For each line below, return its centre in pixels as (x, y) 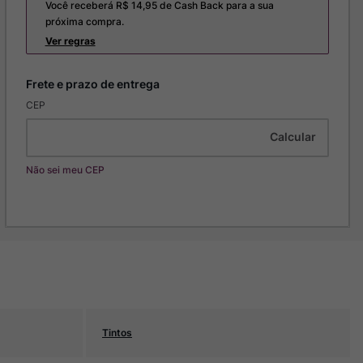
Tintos (117, 333)
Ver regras (70, 41)
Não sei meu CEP (65, 170)
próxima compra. (84, 21)
